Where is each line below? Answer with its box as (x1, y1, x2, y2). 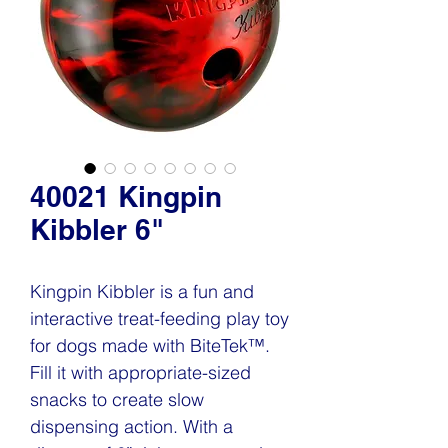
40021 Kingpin (30, 180, 222, 213)
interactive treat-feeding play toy (30, 307, 289, 330)
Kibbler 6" (30, 213, 164, 246)
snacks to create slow (30, 388, 204, 411)
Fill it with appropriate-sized (30, 361, 251, 384)
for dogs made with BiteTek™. (30, 334, 270, 357)
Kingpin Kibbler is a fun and (30, 280, 254, 303)
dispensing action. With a (30, 415, 233, 438)
